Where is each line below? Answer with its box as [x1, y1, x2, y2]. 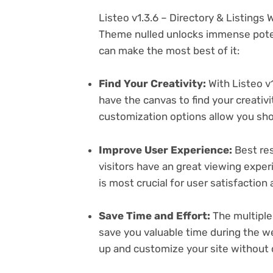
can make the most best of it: [99, 44, 239, 57]
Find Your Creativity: [99, 77, 206, 90]
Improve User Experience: [99, 143, 232, 156]
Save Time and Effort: [99, 209, 210, 222]
